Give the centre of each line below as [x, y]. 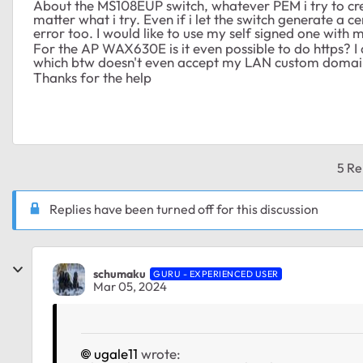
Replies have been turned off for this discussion [184, 209]
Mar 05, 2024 [130, 286]
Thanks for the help [92, 77]
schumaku [120, 273]
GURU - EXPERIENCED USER [216, 273]
